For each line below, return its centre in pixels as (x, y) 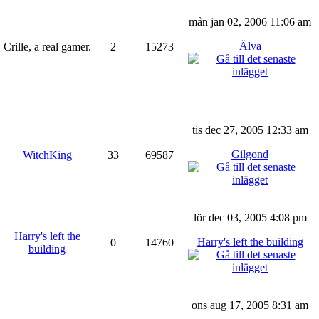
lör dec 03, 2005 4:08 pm (250, 217)
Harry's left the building (250, 241)
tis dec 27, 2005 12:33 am (250, 130)
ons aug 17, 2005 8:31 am (250, 305)
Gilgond (250, 154)
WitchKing (47, 155)
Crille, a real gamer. (47, 46)
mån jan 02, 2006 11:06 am (250, 21)
